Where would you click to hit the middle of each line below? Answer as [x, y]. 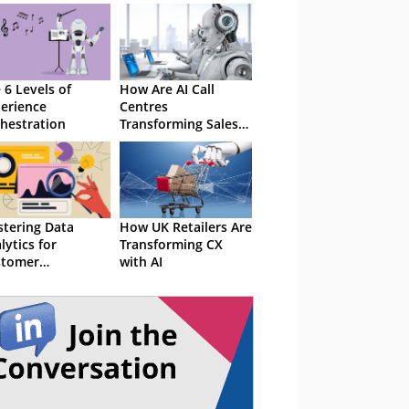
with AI [141, 262]
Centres [144, 106]
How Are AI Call [167, 89]
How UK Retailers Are [186, 227]
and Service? [158, 141]
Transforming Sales [179, 124]
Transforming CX [171, 244]
